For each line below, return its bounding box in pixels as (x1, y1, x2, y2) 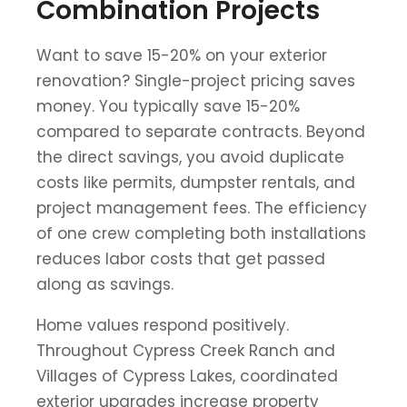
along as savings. (36, 273, 174, 295)
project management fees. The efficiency (36, 196, 367, 219)
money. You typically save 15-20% (36, 94, 300, 117)
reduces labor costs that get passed (36, 247, 325, 270)
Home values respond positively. (36, 313, 289, 336)
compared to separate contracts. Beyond (36, 120, 365, 143)
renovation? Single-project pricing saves (36, 69, 355, 92)
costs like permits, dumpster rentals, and (36, 171, 355, 194)
